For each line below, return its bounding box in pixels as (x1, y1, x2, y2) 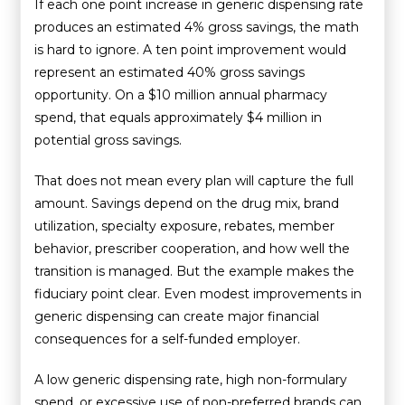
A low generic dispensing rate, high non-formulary (34, 371, 348, 388)
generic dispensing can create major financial (34, 307, 320, 325)
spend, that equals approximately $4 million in (34, 108, 323, 126)
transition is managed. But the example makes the (34, 262, 355, 279)
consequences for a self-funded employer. (34, 330, 301, 347)
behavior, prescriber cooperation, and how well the (34, 240, 351, 257)
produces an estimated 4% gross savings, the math (34, 18, 360, 35)
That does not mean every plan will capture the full (34, 172, 354, 189)
